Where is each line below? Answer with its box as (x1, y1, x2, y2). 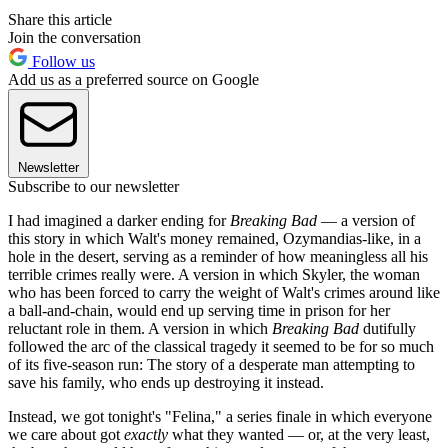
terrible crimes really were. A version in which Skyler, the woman (8, 266, 420, 284)
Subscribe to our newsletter (8, 178, 179, 196)
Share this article (8, 11, 112, 29)
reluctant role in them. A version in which (8, 320, 272, 338)
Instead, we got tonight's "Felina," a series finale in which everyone (8, 408, 432, 426)
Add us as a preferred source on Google (8, 71, 259, 89)
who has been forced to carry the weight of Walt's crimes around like (8, 284, 440, 302)
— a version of (317, 212, 415, 230)
